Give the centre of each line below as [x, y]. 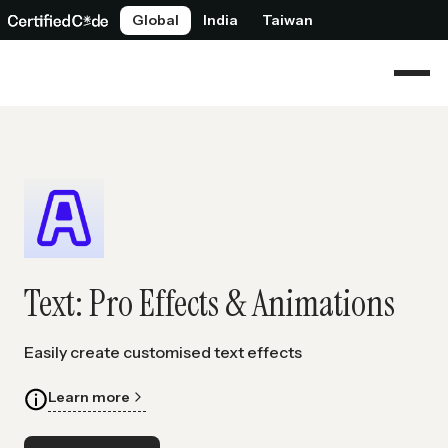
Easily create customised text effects [163, 351]
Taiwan [287, 19]
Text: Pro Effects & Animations [209, 303]
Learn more [89, 396]
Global [155, 19]
